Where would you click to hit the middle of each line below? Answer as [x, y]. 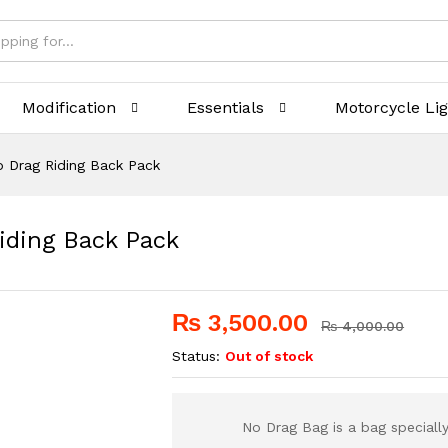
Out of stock [269, 356]
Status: [196, 356]
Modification [69, 107]
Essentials [226, 107]
